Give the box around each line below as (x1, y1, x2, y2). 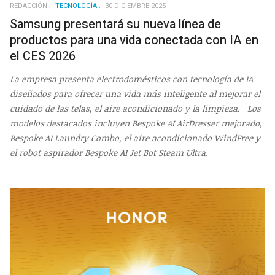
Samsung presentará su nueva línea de (10, 15, 221, 34)
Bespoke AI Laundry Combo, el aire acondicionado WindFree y (10, 131, 260, 144)
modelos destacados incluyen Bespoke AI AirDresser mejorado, (10, 117, 262, 129)
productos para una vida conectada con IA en (10, 31, 258, 50)
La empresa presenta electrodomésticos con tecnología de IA (10, 72, 253, 85)
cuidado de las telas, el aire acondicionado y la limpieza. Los (10, 102, 261, 114)
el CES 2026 (10, 47, 76, 66)
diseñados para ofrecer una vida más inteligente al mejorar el (10, 87, 260, 99)
